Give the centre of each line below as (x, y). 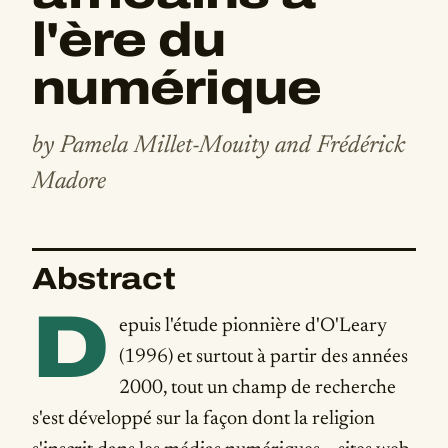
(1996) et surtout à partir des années (263, 357)
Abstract (104, 278)
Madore (69, 182)
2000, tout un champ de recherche (257, 388)
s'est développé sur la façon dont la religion (203, 419)
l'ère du (129, 40)
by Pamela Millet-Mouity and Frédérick (218, 146)
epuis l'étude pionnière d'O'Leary (252, 326)
